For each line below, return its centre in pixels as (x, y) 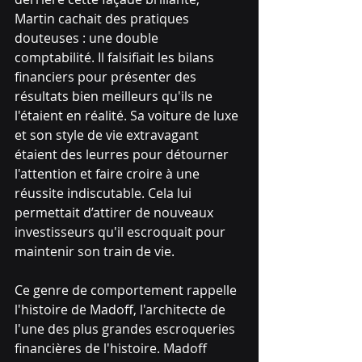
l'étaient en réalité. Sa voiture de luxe (128, 115)
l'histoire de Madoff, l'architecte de (122, 309)
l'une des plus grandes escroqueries (126, 328)
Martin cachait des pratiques (103, 18)
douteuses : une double (88, 38)
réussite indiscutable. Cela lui (105, 193)
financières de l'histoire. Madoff (112, 348)
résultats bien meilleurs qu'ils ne (115, 96)
